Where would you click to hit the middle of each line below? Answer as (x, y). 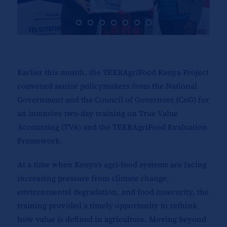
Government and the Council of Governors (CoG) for (113, 100)
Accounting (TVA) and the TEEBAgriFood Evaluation (112, 127)
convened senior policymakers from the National (107, 86)
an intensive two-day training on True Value (97, 113)
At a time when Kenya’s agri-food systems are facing (112, 165)
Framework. (40, 141)
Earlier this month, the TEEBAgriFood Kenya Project (113, 72)
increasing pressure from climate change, (93, 178)
